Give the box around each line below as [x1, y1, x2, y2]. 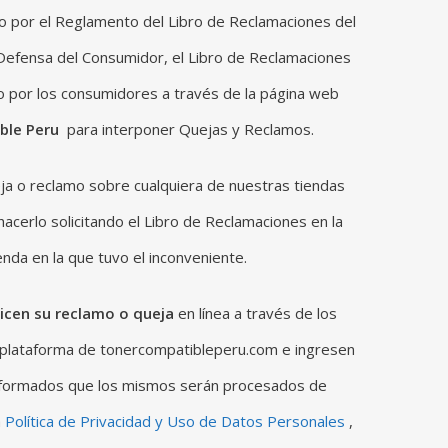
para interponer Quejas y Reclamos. [62, 119, 314, 139]
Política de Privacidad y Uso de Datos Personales [4, 411, 345, 431]
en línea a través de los [174, 303, 337, 323]
